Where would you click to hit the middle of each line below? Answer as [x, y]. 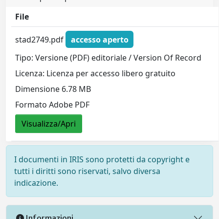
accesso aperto [99, 39]
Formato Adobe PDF [53, 105]
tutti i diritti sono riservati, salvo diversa [87, 171]
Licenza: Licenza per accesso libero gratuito [96, 74]
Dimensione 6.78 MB [53, 89]
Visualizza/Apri [49, 124]
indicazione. [36, 183]
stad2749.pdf [41, 39]
